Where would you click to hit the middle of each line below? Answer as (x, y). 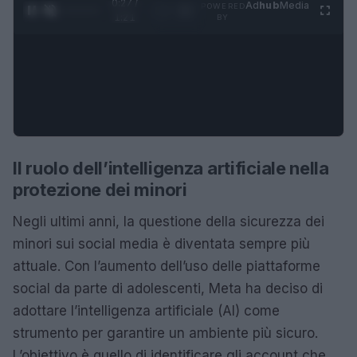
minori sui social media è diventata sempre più (161, 243)
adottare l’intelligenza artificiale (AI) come (146, 310)
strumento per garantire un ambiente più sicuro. (165, 333)
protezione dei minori (100, 189)
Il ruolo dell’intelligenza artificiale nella (171, 168)
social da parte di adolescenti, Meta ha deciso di (168, 288)
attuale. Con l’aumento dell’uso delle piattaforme (167, 266)
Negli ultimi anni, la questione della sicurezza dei (169, 221)
